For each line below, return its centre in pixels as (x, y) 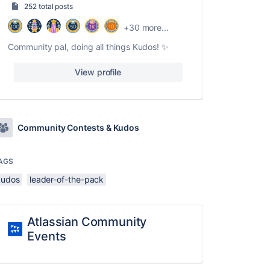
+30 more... (146, 27)
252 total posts (49, 6)
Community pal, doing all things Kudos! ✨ (88, 47)
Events (47, 236)
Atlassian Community (87, 222)
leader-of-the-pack (67, 179)
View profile (98, 72)
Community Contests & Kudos (79, 127)
